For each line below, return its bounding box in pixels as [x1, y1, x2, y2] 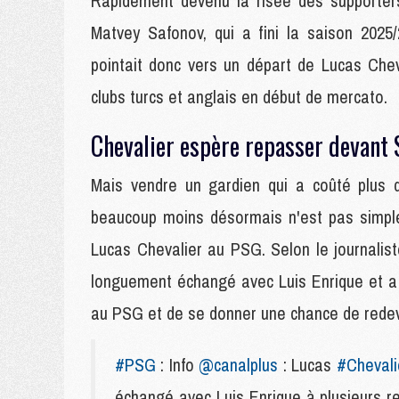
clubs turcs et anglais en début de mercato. [91, 85, 387, 109]
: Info [156, 353, 199, 377]
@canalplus [199, 353, 279, 377]
